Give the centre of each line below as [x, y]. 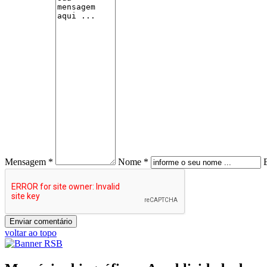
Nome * [133, 162]
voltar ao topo [31, 232]
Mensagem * [29, 162]
